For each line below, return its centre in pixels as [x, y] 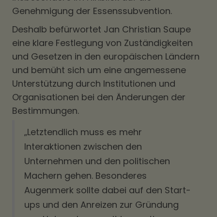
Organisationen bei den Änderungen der [99, 97]
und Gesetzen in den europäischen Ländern [106, 56]
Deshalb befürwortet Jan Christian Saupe [101, 29]
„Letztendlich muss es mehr [83, 132]
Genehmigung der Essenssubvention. [92, 11]
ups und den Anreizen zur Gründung [101, 205]
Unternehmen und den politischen [97, 161]
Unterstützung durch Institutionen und [94, 84]
